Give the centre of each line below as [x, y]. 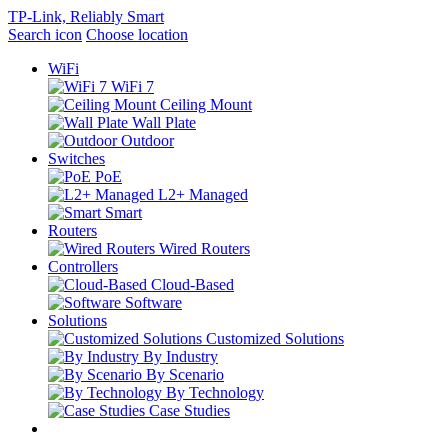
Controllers [83, 266]
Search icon [45, 34]
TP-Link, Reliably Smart [86, 16]
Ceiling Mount [206, 104]
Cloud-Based [192, 284]
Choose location [137, 34]
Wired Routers [204, 248]
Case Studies [189, 410]
